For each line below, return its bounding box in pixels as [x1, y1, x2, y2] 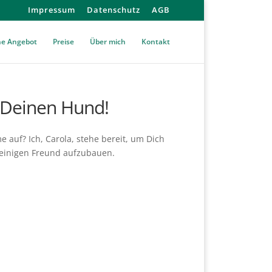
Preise [53, 36, 74, 47]
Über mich [90, 36, 126, 47]
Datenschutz [87, 4, 140, 15]
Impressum [28, 4, 75, 15]
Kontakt [141, 36, 170, 47]
